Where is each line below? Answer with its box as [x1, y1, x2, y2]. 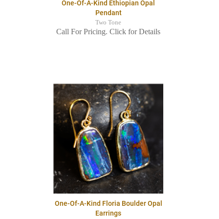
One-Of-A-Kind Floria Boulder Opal [54, 199, 162, 208]
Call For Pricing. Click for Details [56, 27, 160, 36]
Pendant [95, 9, 122, 17]
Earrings [95, 209, 121, 218]
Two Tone [95, 19, 121, 26]
